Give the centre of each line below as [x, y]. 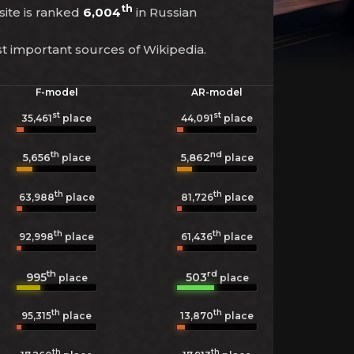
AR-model [217, 92]
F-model [56, 92]
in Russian [165, 12]
